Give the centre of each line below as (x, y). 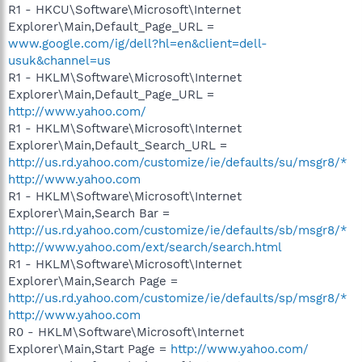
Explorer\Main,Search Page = (93, 281)
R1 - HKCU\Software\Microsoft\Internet (124, 9)
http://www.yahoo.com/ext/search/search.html (145, 247)
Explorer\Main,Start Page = (89, 349)
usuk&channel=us (59, 60)
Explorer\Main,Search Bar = (89, 213)
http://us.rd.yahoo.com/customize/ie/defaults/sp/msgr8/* (178, 298)
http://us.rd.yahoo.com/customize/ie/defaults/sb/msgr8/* (178, 230)
